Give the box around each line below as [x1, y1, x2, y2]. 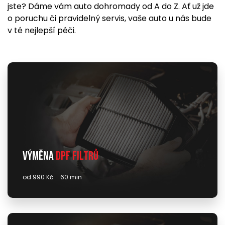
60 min [60, 173, 82, 181]
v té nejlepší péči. [8, 25, 76, 36]
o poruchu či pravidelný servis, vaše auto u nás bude [8, 13, 211, 24]
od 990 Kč [23, 173, 53, 181]
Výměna [23, 151, 56, 163]
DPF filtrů [56, 151, 98, 163]
